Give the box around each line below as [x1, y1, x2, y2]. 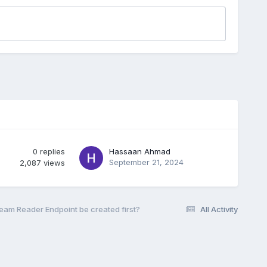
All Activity [200, 204, 238, 215]
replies [39, 146, 65, 156]
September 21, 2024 [108, 157, 184, 167]
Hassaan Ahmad [108, 146, 170, 156]
